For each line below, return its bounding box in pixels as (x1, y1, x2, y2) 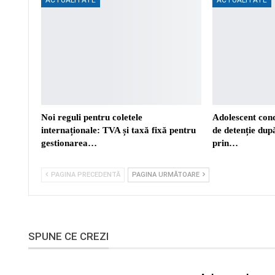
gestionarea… (41, 137, 97, 148)
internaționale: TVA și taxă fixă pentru (41, 125, 196, 135)
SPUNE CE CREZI (28, 230, 109, 242)
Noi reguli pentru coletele (41, 112, 142, 122)
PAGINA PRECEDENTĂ (49, 170, 120, 179)
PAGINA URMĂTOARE (132, 170, 201, 179)
